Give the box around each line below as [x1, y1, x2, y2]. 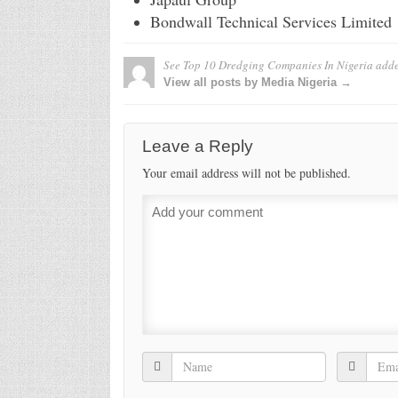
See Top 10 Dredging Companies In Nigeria [163, 56, 373, 73]
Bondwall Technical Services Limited [149, 10, 392, 32]
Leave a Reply [141, 136, 253, 155]
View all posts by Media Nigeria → [163, 75, 352, 89]
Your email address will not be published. [141, 163, 351, 181]
